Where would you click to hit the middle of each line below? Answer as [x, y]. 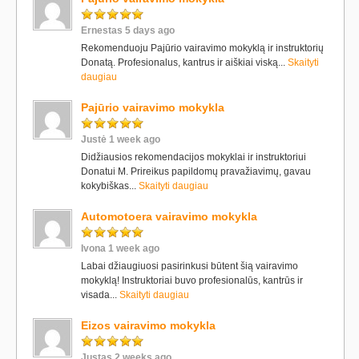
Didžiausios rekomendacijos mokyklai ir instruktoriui [194, 157]
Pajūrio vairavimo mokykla [153, 107]
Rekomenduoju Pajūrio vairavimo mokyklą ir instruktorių [202, 48]
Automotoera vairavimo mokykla [169, 216]
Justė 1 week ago [121, 139]
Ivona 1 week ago [120, 248]
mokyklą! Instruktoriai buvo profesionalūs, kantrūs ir [192, 280]
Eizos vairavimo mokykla [148, 325]
